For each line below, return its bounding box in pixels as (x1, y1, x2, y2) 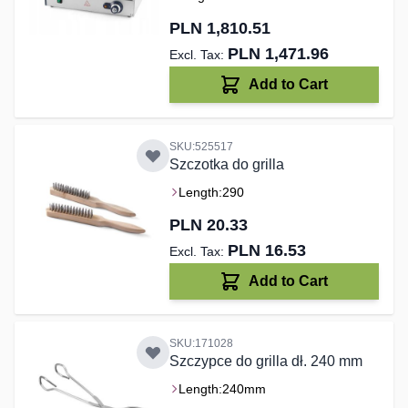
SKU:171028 (168, 337, 233, 351)
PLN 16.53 (227, 241, 306, 260)
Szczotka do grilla (168, 157, 284, 173)
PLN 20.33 (168, 216, 248, 235)
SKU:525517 (168, 140, 233, 154)
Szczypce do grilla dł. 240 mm (168, 353, 362, 370)
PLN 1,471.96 (227, 45, 329, 64)
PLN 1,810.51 (168, 19, 270, 38)
